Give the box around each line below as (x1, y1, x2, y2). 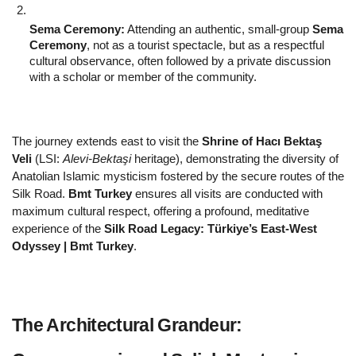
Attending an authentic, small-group (125, 22, 312, 36)
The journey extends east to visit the (12, 134, 202, 148)
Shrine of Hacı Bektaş (202, 134, 322, 148)
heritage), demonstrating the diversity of (131, 152, 339, 165)
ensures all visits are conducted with (132, 187, 323, 200)
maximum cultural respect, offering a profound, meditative (12, 204, 309, 218)
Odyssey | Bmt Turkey (12, 239, 133, 253)
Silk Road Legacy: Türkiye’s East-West (104, 222, 317, 235)
